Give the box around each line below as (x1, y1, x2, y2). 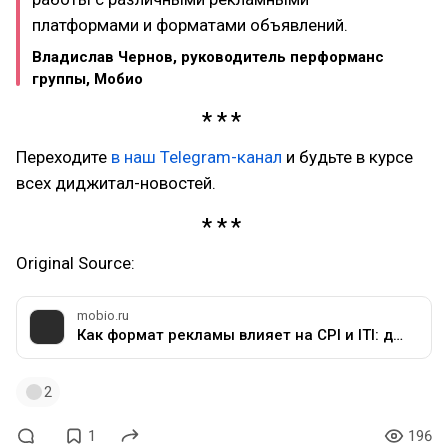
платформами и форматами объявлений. (32, 15, 348, 35)
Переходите (16, 146, 111, 167)
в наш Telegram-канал (111, 146, 282, 167)
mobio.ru (77, 307, 129, 323)
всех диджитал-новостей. (16, 172, 216, 193)
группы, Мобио (32, 70, 143, 88)
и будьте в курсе (282, 146, 413, 167)
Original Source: (16, 252, 135, 273)
